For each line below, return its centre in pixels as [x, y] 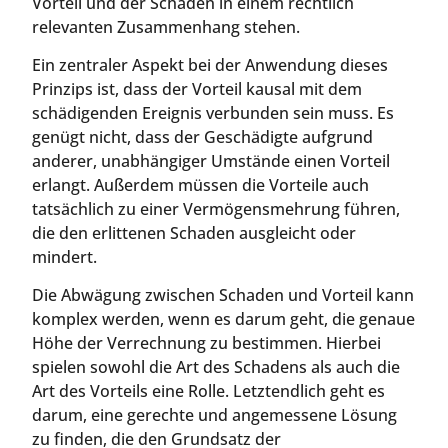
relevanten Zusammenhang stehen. [166, 26]
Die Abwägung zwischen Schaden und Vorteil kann [223, 295]
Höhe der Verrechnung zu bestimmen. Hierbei [206, 343]
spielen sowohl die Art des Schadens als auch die [216, 367]
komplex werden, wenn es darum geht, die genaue [223, 319]
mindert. [64, 256]
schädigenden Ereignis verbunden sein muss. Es [213, 112]
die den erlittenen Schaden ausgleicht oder [194, 232]
